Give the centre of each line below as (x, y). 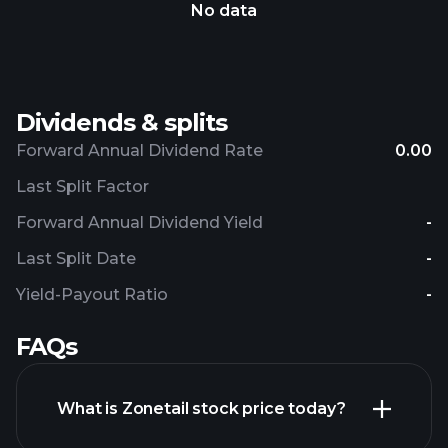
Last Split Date (76, 258)
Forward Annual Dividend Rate (139, 150)
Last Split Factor (82, 186)
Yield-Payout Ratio (92, 294)
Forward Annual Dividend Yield (139, 222)
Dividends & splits (121, 122)
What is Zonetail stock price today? (201, 408)
